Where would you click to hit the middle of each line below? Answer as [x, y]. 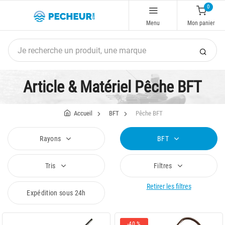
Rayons [51, 139]
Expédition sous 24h [56, 193]
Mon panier [201, 23]
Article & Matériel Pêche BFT [113, 87]
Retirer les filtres [169, 186]
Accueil [83, 113]
